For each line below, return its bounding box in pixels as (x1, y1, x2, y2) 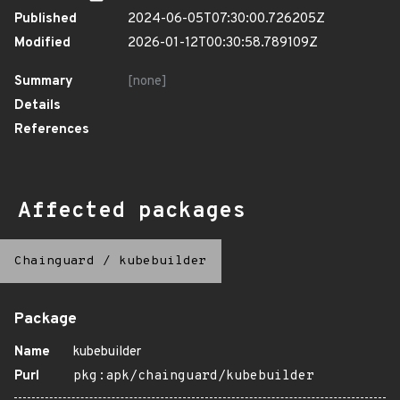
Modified (14, 35, 71, 52)
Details (14, 97, 61, 114)
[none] (128, 73, 167, 90)
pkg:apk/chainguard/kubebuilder (73, 368, 314, 385)
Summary (14, 73, 73, 90)
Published (14, 11, 77, 28)
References (14, 121, 89, 138)
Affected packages (18, 198, 246, 225)
